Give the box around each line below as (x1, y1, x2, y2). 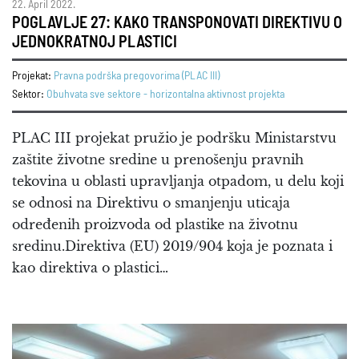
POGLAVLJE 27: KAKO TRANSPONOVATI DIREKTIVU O (12, 15, 342, 32)
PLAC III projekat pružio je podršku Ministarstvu (12, 130, 337, 147)
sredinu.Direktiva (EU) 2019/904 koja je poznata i (12, 238, 333, 255)
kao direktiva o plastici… (12, 260, 168, 276)
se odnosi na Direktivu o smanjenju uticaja (12, 195, 290, 212)
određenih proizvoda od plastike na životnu (12, 216, 298, 233)
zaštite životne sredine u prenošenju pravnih (12, 151, 304, 168)
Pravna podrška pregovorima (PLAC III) (54, 71, 220, 83)
